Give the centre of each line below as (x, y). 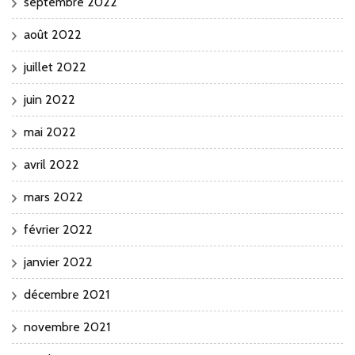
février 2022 (58, 230)
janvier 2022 (58, 262)
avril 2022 (52, 165)
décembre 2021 (67, 295)
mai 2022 (50, 132)
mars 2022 (53, 197)
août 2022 (53, 35)
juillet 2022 (55, 67)
